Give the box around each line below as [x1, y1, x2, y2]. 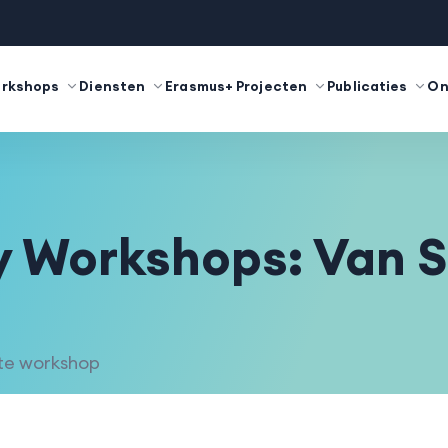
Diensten [79, 77, 146, 95]
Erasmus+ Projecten [165, 77, 308, 95]
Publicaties [327, 77, 408, 95]
